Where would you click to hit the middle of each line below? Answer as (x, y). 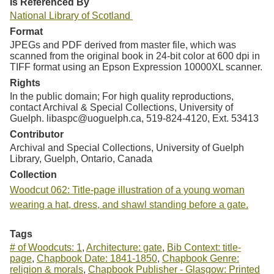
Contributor (37, 134)
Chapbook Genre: (201, 258)
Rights (25, 83)
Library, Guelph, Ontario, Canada (81, 158)
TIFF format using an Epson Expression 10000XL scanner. (136, 67)
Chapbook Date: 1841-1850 (97, 258)
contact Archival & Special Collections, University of (121, 107)
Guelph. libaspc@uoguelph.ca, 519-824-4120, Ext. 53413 (134, 118)
